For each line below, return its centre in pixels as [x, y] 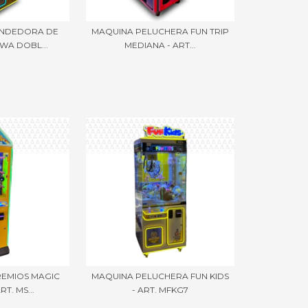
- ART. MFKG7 [161, 289]
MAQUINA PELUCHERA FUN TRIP [161, 31]
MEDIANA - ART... [161, 45]
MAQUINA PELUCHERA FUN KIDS [161, 276]
